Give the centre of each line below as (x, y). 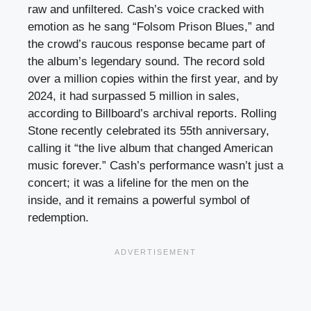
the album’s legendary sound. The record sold (146, 61)
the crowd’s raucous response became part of (146, 44)
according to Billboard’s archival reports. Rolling (152, 113)
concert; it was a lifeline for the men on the (138, 183)
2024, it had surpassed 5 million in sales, (134, 96)
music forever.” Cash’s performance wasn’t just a (155, 165)
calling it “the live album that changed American (150, 148)
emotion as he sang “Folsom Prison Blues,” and (151, 26)
